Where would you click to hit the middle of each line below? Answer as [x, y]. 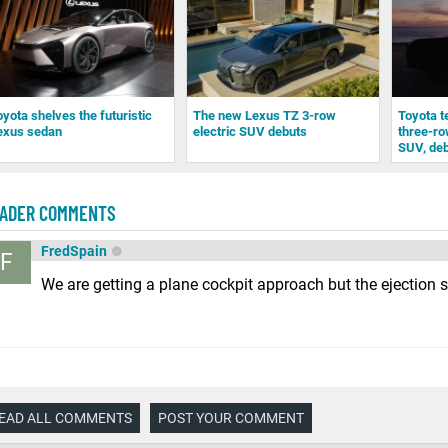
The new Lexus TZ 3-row [265, 115]
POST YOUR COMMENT [231, 417]
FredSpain [74, 250]
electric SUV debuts [250, 131]
